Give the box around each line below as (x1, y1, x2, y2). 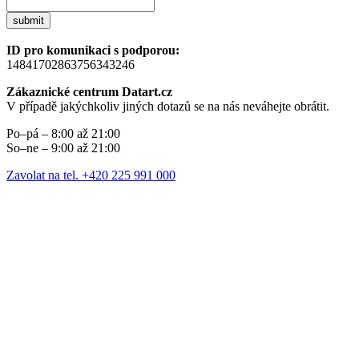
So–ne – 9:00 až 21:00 (6, 141, 120, 155)
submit (13, 14, 44, 27)
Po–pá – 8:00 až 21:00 (6, 127, 120, 141)
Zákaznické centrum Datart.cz (6, 85, 172, 99)
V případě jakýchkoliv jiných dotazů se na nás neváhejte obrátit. (6, 99, 329, 114)
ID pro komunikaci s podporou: (6, 43, 179, 58)
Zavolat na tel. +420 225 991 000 (6, 168, 175, 183)
